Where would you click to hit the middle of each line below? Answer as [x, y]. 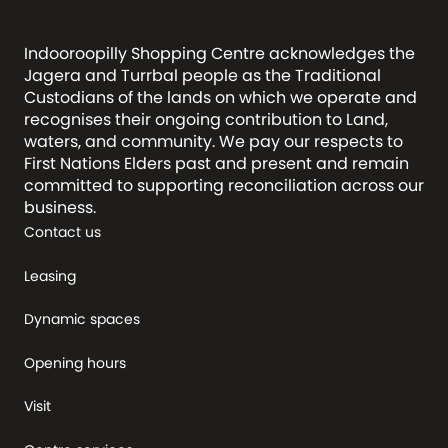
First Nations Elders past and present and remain [216, 163]
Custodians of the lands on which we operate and [220, 97]
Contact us [62, 232]
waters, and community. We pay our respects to [213, 141]
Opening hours [75, 362]
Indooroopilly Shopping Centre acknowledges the [219, 53]
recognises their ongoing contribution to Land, [206, 119]
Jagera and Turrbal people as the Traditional [202, 75]
